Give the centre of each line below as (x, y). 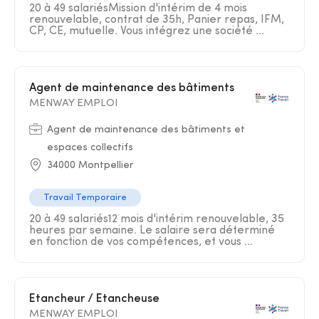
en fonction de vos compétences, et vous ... (141, 242)
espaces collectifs (90, 148)
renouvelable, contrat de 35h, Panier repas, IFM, (157, 20)
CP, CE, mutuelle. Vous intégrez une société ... (147, 31)
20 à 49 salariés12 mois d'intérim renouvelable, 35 (157, 219)
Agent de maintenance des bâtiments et (146, 130)
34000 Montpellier (90, 166)
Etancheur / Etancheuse (98, 299)
